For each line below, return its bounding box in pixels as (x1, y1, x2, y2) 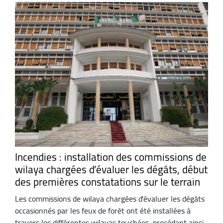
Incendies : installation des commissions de (15, 147, 207, 167)
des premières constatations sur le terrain (15, 172, 200, 192)
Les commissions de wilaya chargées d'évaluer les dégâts (15, 191, 205, 206)
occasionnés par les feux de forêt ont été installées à (15, 203, 191, 218)
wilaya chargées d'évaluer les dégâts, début (15, 160, 208, 180)
